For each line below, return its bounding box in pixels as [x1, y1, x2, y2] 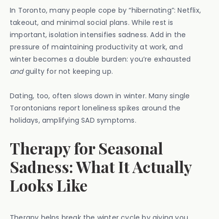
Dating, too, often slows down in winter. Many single [10, 91, 190, 101]
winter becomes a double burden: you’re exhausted [10, 54, 191, 64]
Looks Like [10, 175, 88, 196]
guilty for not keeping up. [23, 66, 113, 76]
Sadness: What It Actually [10, 156, 192, 177]
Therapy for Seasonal [10, 137, 163, 158]
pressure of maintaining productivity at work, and [10, 42, 183, 52]
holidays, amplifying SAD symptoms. [10, 115, 136, 125]
